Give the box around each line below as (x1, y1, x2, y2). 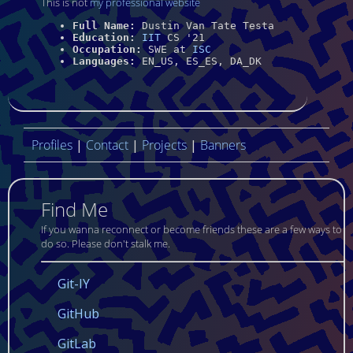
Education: (72, 32, 136, 44)
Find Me (41, 196, 108, 222)
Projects (142, 136, 187, 154)
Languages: (72, 55, 136, 68)
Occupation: (72, 43, 142, 56)
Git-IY (58, 274, 90, 292)
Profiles (32, 136, 72, 154)
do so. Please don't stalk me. (41, 236, 170, 251)
